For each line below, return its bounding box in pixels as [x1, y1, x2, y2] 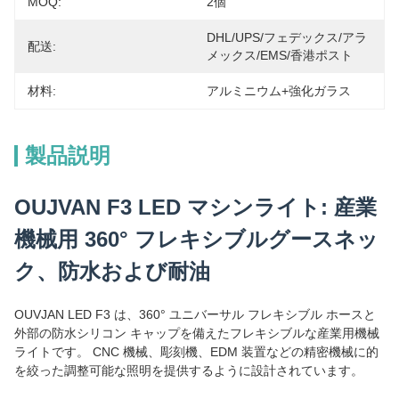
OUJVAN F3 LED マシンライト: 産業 [14, 195, 377, 219]
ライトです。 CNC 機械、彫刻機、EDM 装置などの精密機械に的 [14, 345, 379, 359]
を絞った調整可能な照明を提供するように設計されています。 [14, 363, 363, 378]
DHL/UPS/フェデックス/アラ [207, 30, 367, 45]
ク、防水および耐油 [14, 259, 210, 283]
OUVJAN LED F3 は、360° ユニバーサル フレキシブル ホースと [14, 307, 376, 322]
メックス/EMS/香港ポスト [207, 48, 353, 62]
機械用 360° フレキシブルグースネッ [14, 227, 379, 251]
